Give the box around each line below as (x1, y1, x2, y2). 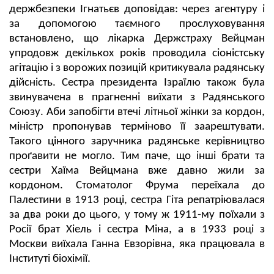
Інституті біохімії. (9, 253, 91, 265)
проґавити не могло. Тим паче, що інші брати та (9, 150, 265, 162)
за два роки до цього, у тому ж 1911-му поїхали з (9, 209, 265, 221)
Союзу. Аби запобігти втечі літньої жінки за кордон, (9, 106, 265, 118)
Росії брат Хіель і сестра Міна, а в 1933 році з (9, 224, 265, 235)
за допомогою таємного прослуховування (9, 18, 265, 30)
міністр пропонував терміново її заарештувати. (9, 121, 265, 133)
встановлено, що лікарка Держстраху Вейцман (9, 33, 265, 45)
